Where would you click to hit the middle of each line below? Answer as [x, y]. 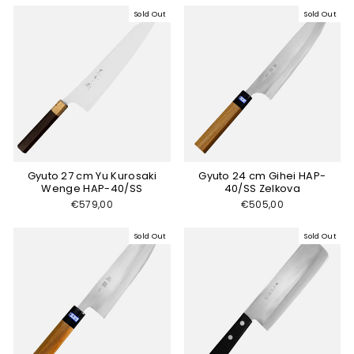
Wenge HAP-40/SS [92, 188]
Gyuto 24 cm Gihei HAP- [262, 176]
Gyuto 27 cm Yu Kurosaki [92, 176]
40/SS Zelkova [262, 188]
